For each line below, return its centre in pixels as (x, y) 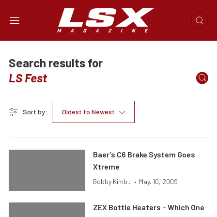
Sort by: (35, 112)
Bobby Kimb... (113, 181)
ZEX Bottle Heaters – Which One (149, 207)
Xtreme (107, 166)
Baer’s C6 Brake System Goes (144, 154)
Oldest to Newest (88, 112)
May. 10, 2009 (159, 181)
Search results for (57, 63)
